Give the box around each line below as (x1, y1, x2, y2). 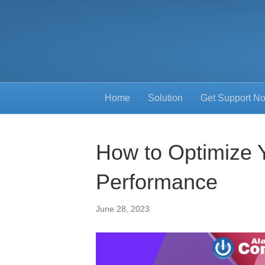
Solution (148, 93, 183, 103)
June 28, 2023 (96, 204, 150, 214)
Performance (96, 170, 218, 194)
